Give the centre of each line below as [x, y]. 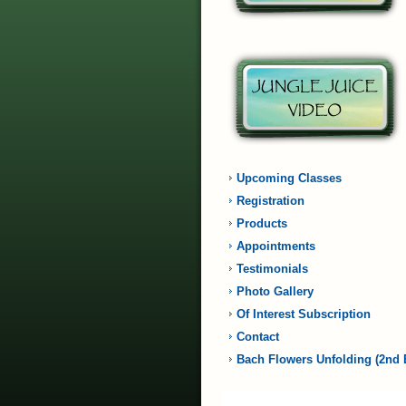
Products [262, 223]
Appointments [276, 246]
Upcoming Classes [289, 178]
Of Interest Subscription [304, 314]
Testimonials [272, 269]
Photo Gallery [275, 291]
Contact [258, 337]
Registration [271, 201]
